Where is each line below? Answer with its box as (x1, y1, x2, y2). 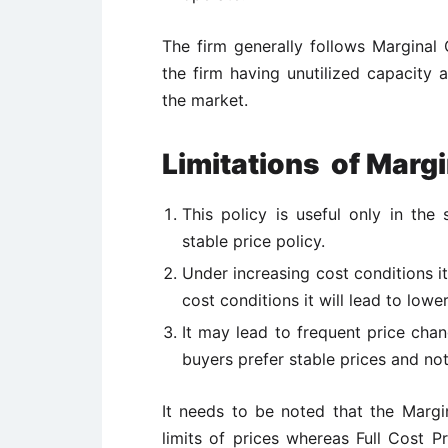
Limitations (162, 147, 331, 181)
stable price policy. (182, 231, 325, 251)
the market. (162, 90, 248, 110)
